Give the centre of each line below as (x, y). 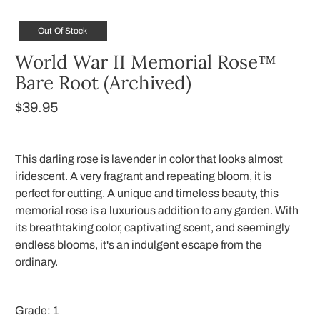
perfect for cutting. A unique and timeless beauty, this (147, 194)
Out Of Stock (63, 31)
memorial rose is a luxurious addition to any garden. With (157, 211)
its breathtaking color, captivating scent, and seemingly (153, 228)
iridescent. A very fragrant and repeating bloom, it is (144, 176)
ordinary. (37, 262)
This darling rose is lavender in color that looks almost (149, 159)
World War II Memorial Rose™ (146, 62)
